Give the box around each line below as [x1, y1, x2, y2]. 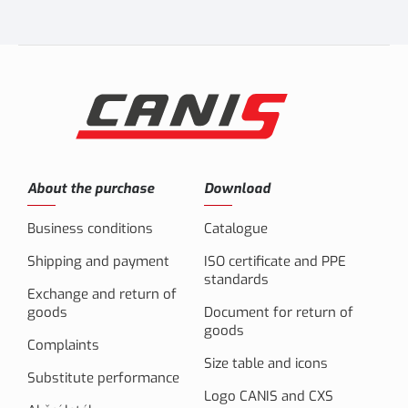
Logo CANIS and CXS [204, 387, 333, 406]
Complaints [27, 336, 99, 355]
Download [204, 179, 270, 199]
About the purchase [27, 179, 154, 199]
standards [204, 270, 269, 290]
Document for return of [204, 303, 353, 322]
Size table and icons [204, 354, 328, 373]
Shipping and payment [27, 252, 169, 271]
